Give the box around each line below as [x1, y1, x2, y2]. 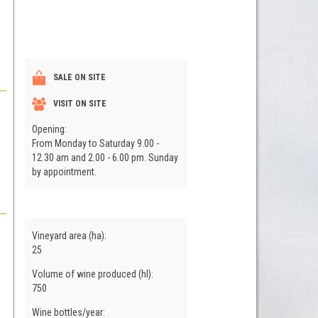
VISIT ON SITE [53, 99, 106, 109]
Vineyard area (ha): [31, 230, 109, 242]
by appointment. [31, 166, 97, 178]
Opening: [31, 124, 69, 136]
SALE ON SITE [53, 72, 106, 83]
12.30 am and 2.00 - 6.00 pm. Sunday [31, 152, 178, 164]
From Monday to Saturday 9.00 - [31, 138, 159, 150]
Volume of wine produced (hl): [31, 268, 155, 280]
